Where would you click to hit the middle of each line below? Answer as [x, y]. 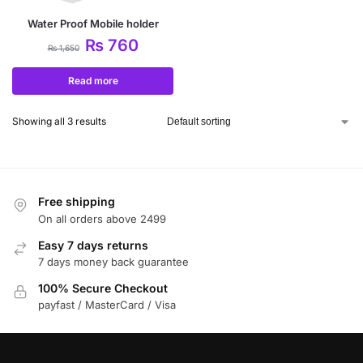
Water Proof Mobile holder [93, 24]
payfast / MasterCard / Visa [107, 305]
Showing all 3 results [59, 122]
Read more [93, 81]
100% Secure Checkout [103, 288]
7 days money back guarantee [113, 262]
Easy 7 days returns [93, 245]
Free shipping [77, 202]
